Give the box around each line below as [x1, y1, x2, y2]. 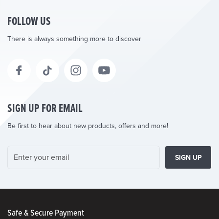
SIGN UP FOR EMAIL [7, 101, 83, 117]
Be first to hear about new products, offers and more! [7, 122, 168, 131]
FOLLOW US [7, 14, 51, 30]
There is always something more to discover [7, 35, 141, 44]
